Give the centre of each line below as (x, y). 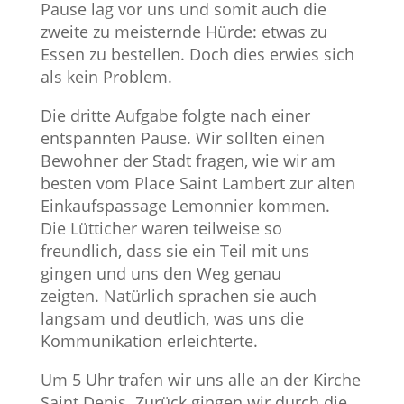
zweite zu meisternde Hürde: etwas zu (184, 31)
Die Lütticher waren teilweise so (161, 228)
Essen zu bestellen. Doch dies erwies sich (197, 54)
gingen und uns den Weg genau (161, 273)
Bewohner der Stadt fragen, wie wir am (188, 160)
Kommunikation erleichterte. (149, 340)
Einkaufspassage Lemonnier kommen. (185, 205)
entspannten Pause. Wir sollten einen (182, 138)
